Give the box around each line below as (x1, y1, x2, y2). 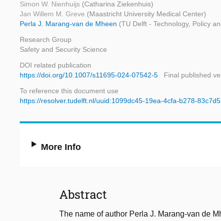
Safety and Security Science (20, 45, 107, 54)
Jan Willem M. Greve (20, 10, 87, 18)
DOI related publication (20, 61, 91, 70)
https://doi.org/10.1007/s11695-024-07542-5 (20, 71, 158, 79)
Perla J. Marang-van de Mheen (20, 20, 119, 28)
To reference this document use (20, 87, 118, 95)
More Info (41, 142, 81, 152)
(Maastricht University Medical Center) (87, 10, 206, 18)
